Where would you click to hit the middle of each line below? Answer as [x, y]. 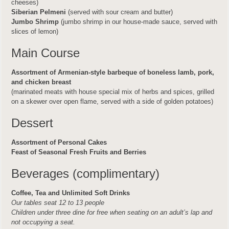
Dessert [32, 123]
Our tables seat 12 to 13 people [58, 203]
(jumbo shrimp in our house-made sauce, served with [139, 22]
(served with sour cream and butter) [120, 12]
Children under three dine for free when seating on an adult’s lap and [112, 212]
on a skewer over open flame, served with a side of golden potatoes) [112, 101]
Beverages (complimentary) [85, 174]
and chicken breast [41, 82]
